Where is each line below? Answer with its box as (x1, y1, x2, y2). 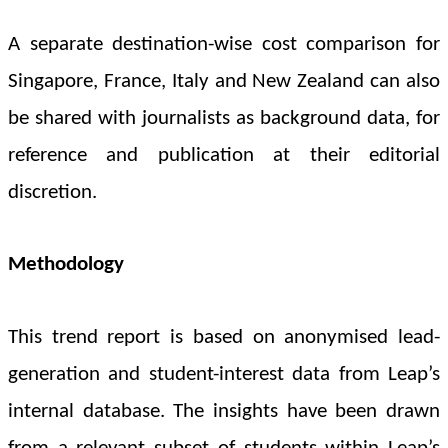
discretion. (8, 181, 97, 203)
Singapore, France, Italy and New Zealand (8, 70, 365, 92)
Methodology (8, 253, 124, 275)
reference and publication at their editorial (8, 144, 440, 166)
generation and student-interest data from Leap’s (8, 364, 440, 386)
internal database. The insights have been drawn (8, 401, 440, 423)
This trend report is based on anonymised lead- (8, 327, 440, 349)
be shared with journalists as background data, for (8, 107, 440, 129)
